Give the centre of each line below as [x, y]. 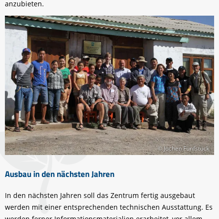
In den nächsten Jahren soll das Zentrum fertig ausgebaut [100, 196]
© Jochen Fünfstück [183, 149]
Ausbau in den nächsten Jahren [60, 174]
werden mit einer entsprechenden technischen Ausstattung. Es [109, 207]
